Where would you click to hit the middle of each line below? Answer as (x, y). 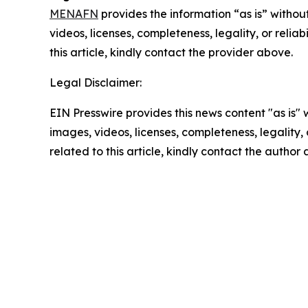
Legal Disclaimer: (96, 82)
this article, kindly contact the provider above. (171, 52)
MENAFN (74, 14)
